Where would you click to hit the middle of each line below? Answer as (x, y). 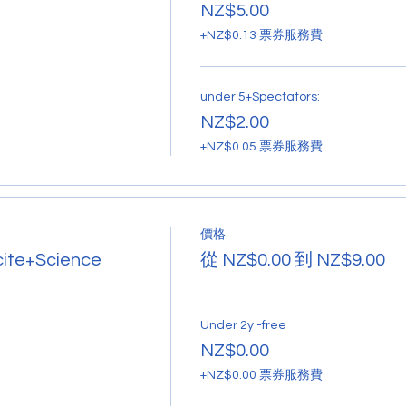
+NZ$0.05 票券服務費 (261, 146)
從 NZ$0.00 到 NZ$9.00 (292, 260)
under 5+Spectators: (260, 97)
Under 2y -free (243, 325)
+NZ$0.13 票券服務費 (261, 35)
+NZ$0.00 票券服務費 (261, 375)
